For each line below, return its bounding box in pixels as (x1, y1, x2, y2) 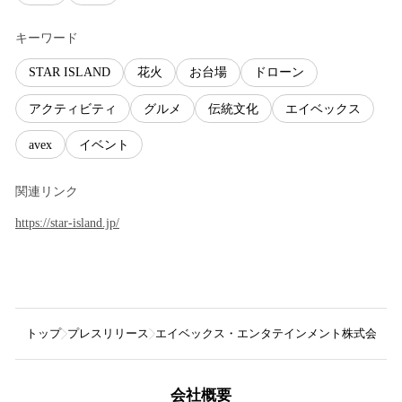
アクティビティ (29, 101, 117, 116)
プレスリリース (67, 327, 149, 341)
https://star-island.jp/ (15, 216, 119, 231)
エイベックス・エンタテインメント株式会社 (155, 327, 389, 341)
